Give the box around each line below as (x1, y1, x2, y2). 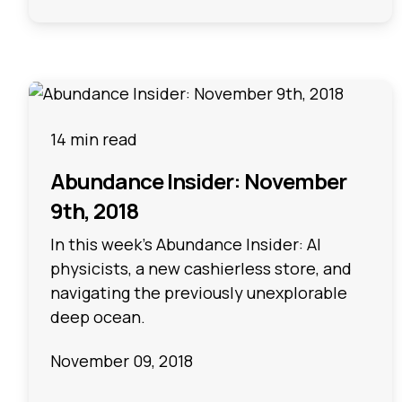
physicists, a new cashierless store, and (50, 257, 352, 279)
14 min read (50, 127, 137, 150)
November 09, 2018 (50, 350, 193, 372)
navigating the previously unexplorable (50, 281, 347, 303)
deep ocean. (50, 305, 145, 328)
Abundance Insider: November (50, 165, 346, 196)
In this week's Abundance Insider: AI (50, 232, 321, 255)
